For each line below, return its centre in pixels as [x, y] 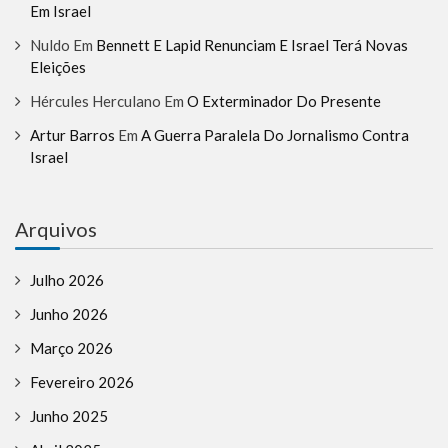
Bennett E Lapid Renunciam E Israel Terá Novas [252, 45]
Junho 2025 [69, 416]
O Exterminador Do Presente [284, 101]
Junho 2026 [69, 314]
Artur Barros [72, 135]
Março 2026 [71, 348]
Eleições [58, 67]
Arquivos [56, 229]
